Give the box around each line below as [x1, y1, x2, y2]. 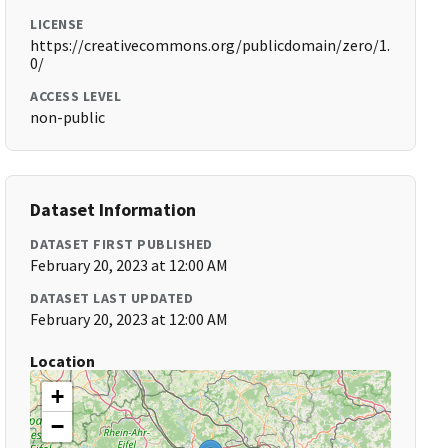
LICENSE [30, 15, 84, 33]
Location [30, 351, 96, 371]
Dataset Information [30, 198, 197, 221]
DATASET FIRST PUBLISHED [30, 235, 213, 253]
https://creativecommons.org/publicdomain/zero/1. [30, 35, 391, 55]
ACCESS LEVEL [30, 87, 122, 105]
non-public [30, 107, 106, 127]
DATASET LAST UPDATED [30, 289, 194, 307]
